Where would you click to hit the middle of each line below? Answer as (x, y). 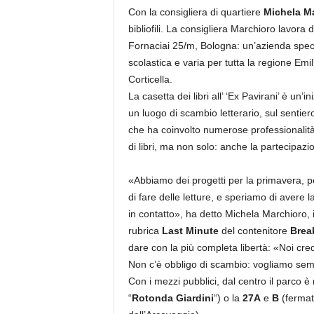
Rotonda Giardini (172, 298)
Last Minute (190, 231)
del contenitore (254, 231)
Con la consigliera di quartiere (196, 12)
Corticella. (150, 79)
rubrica (145, 231)
